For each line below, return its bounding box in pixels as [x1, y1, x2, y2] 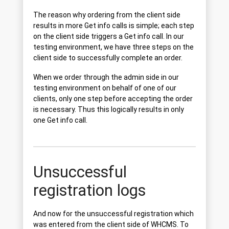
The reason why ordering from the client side [33, 11, 180, 19]
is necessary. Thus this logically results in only [33, 105, 184, 114]
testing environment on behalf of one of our [33, 84, 176, 93]
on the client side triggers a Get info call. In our [33, 32, 184, 41]
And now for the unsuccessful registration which [33, 210, 194, 218]
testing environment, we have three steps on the [33, 43, 194, 52]
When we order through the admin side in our [33, 73, 179, 82]
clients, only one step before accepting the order [33, 95, 193, 103]
